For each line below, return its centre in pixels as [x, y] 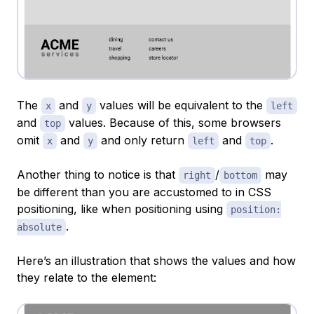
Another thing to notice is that [98, 175]
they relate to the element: [87, 278]
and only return [143, 141]
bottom [240, 176]
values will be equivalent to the [181, 105]
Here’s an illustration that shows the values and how [156, 261]
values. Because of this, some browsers [173, 123]
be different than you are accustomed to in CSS [144, 192]
